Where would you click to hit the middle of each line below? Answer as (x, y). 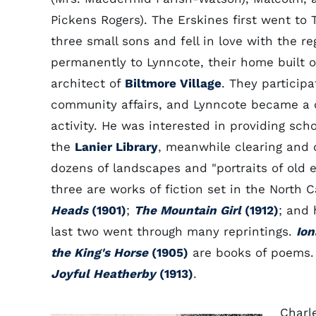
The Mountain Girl (188, 210)
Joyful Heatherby (103, 274)
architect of (88, 83)
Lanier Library (116, 147)
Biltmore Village (173, 83)
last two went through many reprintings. (174, 231)
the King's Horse (99, 253)
